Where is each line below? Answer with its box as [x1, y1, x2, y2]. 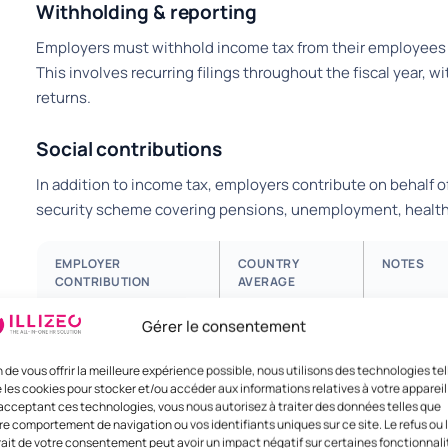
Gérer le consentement [141, 315, 306, 337]
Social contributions [36, 136, 223, 162]
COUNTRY [238, 255, 300, 272]
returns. [36, 87, 91, 108]
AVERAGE [238, 273, 296, 290]
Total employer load [55, 321, 188, 340]
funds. [382, 342, 422, 361]
